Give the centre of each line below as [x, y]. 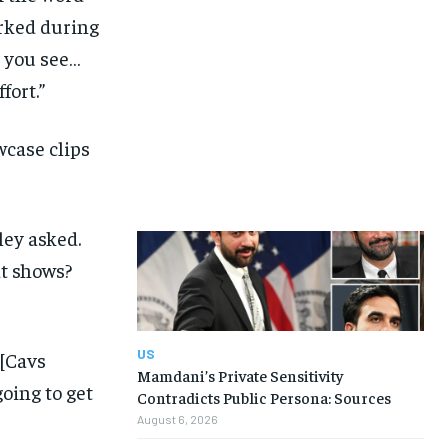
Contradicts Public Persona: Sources [263, 397]
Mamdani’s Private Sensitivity [239, 375]
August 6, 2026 [177, 419]
